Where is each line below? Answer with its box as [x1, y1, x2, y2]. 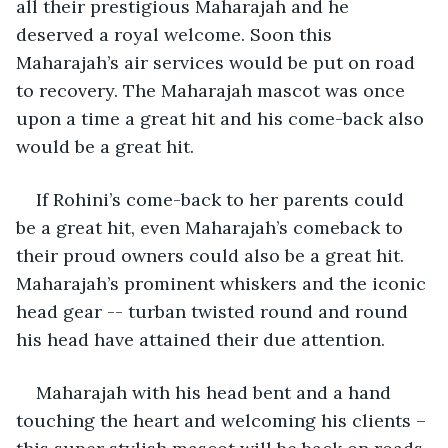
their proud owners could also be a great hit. [16, 243, 409, 267]
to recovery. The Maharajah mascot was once [16, 78, 410, 102]
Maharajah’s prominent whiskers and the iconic [16, 271, 431, 295]
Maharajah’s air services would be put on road [16, 50, 420, 74]
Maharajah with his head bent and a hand [36, 380, 396, 404]
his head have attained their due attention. [16, 327, 385, 351]
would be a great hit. [16, 134, 199, 158]
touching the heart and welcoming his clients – [16, 408, 431, 432]
